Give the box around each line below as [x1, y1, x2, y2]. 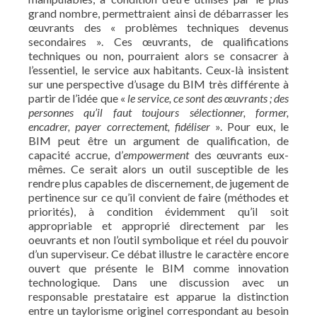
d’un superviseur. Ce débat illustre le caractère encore [28, 246, 289, 260]
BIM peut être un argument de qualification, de [28, 133, 289, 147]
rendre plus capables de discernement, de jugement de [28, 175, 289, 190]
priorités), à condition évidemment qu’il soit [28, 204, 289, 218]
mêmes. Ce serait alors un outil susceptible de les [28, 161, 289, 175]
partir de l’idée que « [28, 91, 127, 105]
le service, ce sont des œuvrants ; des [127, 91, 289, 105]
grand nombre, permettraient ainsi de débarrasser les [28, 6, 289, 20]
